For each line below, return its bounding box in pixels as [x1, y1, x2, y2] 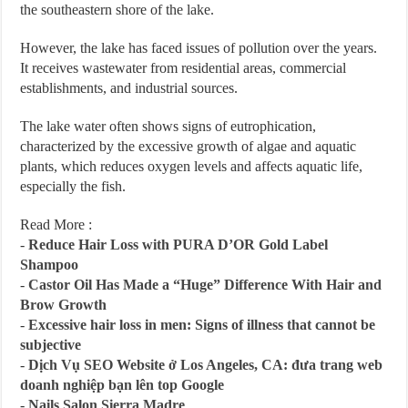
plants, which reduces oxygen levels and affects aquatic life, [20, 158, 363, 174]
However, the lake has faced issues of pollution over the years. [20, 40, 378, 56]
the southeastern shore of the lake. [20, 2, 215, 17]
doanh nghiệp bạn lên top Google [20, 377, 225, 393]
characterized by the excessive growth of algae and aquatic [20, 138, 357, 154]
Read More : [20, 217, 93, 232]
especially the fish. [20, 178, 127, 194]
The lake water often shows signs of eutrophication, [20, 118, 317, 134]
